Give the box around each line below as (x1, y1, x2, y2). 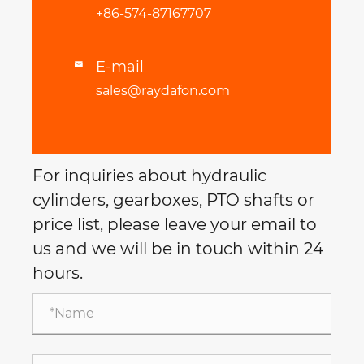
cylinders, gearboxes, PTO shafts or (32, 189, 314, 210)
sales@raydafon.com (96, 82, 230, 98)
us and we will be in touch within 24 (32, 238, 323, 258)
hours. (32, 262, 83, 283)
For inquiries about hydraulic (32, 165, 266, 185)
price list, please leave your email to (32, 214, 317, 234)
